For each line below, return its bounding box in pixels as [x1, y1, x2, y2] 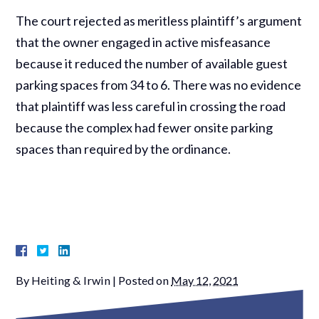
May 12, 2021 [171, 273, 239, 287]
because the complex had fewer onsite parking [16, 119, 273, 135]
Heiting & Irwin [31, 273, 111, 287]
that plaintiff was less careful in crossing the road [16, 98, 286, 114]
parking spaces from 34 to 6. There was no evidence [16, 76, 302, 93]
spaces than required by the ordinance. [16, 140, 231, 157]
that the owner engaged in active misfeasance [16, 33, 271, 50]
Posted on [118, 273, 172, 287]
